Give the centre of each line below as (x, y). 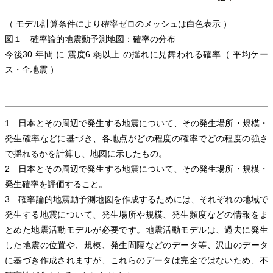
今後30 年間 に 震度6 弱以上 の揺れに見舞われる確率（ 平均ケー (136, 55)
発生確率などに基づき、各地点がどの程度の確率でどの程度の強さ (136, 139)
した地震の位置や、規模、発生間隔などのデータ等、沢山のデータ (136, 245)
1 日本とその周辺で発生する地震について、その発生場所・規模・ (136, 123)
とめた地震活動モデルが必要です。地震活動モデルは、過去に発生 (136, 230)
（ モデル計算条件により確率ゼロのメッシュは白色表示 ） (118, 24)
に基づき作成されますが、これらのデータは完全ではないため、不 (136, 261)
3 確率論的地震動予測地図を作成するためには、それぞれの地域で (136, 200)
